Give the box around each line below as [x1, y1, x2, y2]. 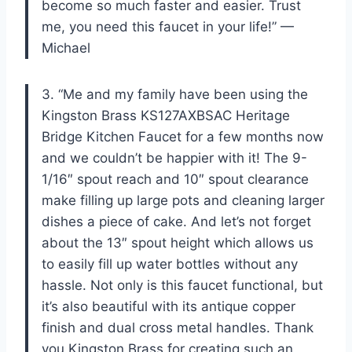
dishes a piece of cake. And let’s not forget [42, 213, 311, 229]
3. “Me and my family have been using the [42, 86, 308, 102]
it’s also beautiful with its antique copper [42, 298, 295, 314]
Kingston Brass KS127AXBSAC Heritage [42, 107, 290, 123]
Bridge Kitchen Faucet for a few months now [42, 128, 324, 145]
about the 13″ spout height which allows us [42, 234, 313, 251]
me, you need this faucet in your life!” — [42, 18, 294, 35]
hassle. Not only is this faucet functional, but [42, 277, 323, 293]
